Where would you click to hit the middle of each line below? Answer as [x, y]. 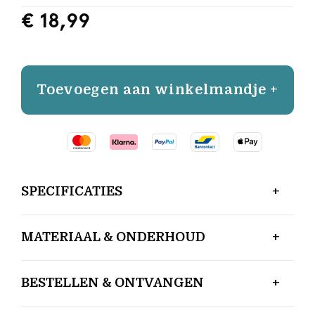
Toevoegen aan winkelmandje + [157, 89]
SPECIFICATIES [72, 191]
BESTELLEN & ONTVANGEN [112, 282]
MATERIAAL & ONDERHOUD [113, 237]
